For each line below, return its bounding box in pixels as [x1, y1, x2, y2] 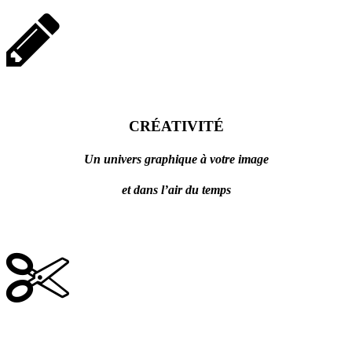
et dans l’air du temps [121, 182, 231, 196]
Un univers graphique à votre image [83, 152, 269, 166]
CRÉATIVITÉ [128, 118, 224, 135]
